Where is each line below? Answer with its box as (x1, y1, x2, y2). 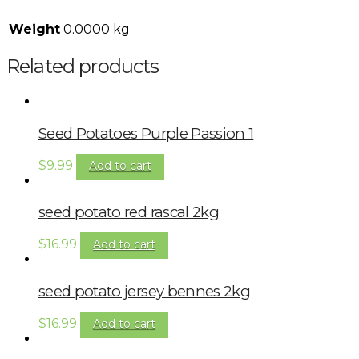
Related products (6, 54, 159, 79)
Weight (9, 21, 60, 37)
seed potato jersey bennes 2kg (38, 281, 250, 301)
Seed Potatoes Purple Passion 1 (38, 124, 254, 143)
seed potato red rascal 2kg (38, 203, 219, 222)
